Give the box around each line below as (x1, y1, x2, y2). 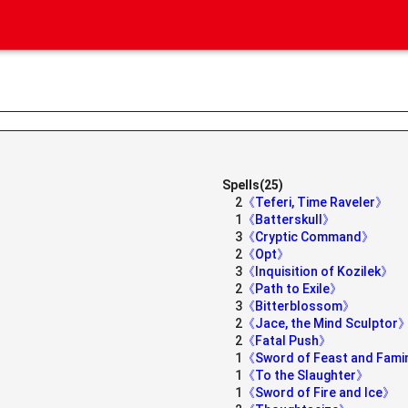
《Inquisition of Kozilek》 (242, 264, 393, 279)
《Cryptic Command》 (242, 229, 374, 244)
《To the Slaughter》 (242, 368, 369, 382)
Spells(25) (222, 178, 283, 192)
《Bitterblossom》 (242, 299, 355, 313)
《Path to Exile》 (242, 281, 342, 296)
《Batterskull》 (242, 212, 335, 227)
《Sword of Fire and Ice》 (242, 385, 395, 400)
